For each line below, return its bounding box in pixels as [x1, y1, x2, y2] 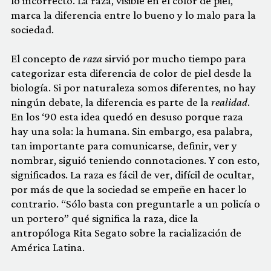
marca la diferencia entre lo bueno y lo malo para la [11, 8, 256, 21]
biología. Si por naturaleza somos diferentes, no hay [11, 81, 256, 94]
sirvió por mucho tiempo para [102, 52, 246, 65]
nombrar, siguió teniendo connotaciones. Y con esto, [11, 154, 260, 166]
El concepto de [11, 52, 83, 65]
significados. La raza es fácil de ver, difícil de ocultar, [11, 168, 254, 181]
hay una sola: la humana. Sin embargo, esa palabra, [11, 125, 252, 137]
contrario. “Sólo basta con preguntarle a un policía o [11, 197, 260, 210]
